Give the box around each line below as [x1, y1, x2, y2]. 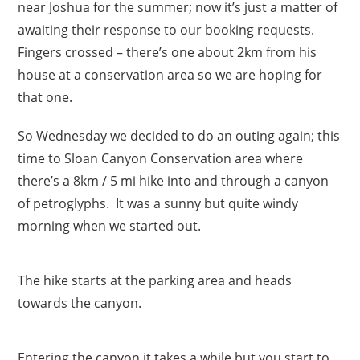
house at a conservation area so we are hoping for [18, 66, 323, 84]
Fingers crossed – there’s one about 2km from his [18, 43, 317, 62]
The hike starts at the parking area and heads [18, 272, 292, 290]
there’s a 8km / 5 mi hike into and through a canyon [18, 172, 329, 190]
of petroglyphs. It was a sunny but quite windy [18, 194, 299, 213]
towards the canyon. [18, 294, 142, 313]
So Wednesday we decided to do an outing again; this [18, 127, 341, 145]
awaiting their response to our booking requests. [18, 21, 318, 39]
